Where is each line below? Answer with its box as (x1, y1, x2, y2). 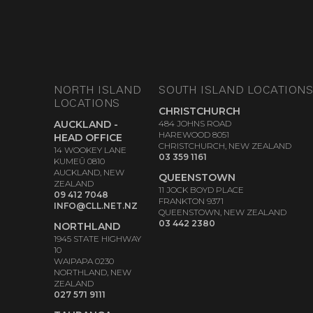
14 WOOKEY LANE (54, 145, 127, 155)
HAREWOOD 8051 (159, 129, 230, 140)
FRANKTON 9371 (159, 196, 224, 206)
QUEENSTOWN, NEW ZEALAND (159, 207, 287, 217)
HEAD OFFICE (54, 131, 123, 144)
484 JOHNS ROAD (159, 118, 232, 129)
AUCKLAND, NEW (54, 167, 125, 177)
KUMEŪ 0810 (54, 156, 105, 166)
